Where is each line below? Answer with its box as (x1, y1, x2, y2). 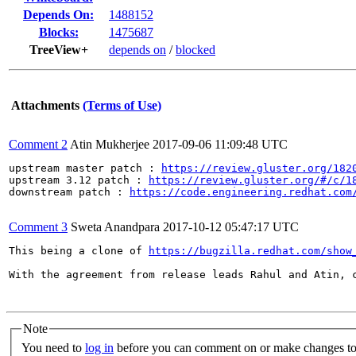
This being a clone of (9, 245, 149, 257)
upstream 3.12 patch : (9, 174, 149, 186)
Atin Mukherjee (70, 137, 149, 151)
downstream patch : (9, 186, 130, 198)
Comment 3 (9, 220, 68, 234)
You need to (21, 340, 85, 354)
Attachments (11, 99, 79, 112)
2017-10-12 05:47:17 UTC (163, 220, 299, 234)
